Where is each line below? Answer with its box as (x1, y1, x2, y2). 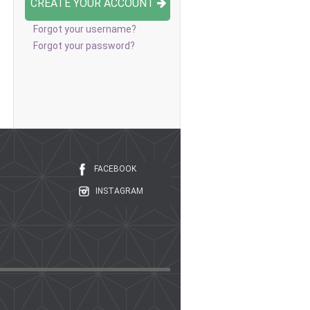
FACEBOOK (94, 164, 137, 174)
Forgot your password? (33, 40, 135, 51)
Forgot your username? (33, 24, 136, 35)
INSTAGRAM (95, 186, 144, 196)
